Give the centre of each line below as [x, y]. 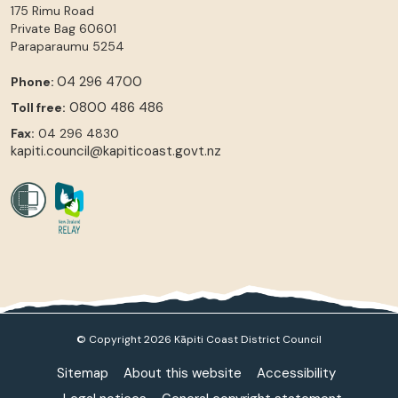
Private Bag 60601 [64, 28]
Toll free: [38, 107]
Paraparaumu [50, 46]
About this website [182, 373]
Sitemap [82, 373]
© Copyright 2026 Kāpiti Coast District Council [199, 339]
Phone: [34, 81]
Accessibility [296, 373]
